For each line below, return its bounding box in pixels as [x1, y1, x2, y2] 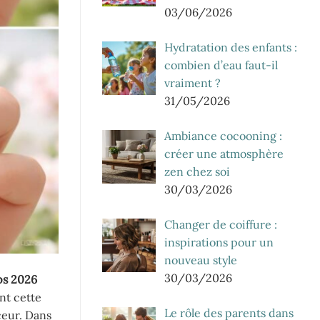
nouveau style [164, 252, 237, 267]
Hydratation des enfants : [164, 39, 297, 54]
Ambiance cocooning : [164, 128, 282, 143]
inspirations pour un [164, 234, 274, 249]
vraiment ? [164, 75, 221, 90]
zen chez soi [164, 164, 230, 179]
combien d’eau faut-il [164, 57, 278, 72]
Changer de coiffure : [164, 216, 277, 231]
